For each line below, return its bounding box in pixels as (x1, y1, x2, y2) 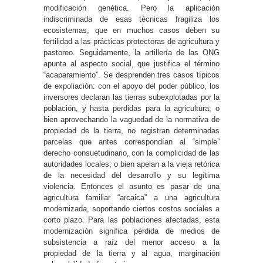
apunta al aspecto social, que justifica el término (43, 59, 220, 68)
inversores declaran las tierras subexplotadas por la (43, 92, 220, 102)
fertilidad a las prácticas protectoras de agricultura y (43, 36, 220, 46)
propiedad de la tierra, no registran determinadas (43, 126, 220, 135)
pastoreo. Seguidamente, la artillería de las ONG (43, 48, 220, 57)
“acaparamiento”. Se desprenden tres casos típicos (43, 70, 220, 79)
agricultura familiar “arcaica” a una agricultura (43, 193, 220, 202)
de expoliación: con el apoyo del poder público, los (43, 81, 220, 90)
